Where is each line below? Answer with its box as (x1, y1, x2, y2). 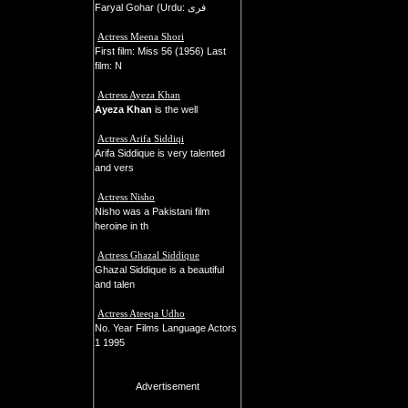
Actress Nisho (97, 191, 155, 202)
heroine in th (95, 220, 148, 231)
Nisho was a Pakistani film (95, 206, 209, 217)
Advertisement (136, 381, 199, 392)
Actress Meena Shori (97, 31, 184, 42)
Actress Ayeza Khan (97, 89, 180, 100)
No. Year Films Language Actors (95, 322, 237, 333)
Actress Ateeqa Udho (97, 308, 185, 319)
